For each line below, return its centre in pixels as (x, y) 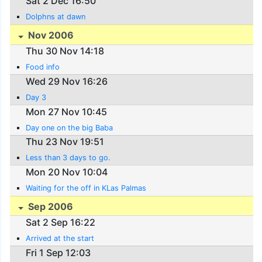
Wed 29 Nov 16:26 (67, 81)
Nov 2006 (50, 35)
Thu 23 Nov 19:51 (65, 142)
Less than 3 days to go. (68, 158)
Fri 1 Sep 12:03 (58, 252)
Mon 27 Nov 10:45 (67, 111)
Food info (43, 67)
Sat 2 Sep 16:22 (61, 222)
